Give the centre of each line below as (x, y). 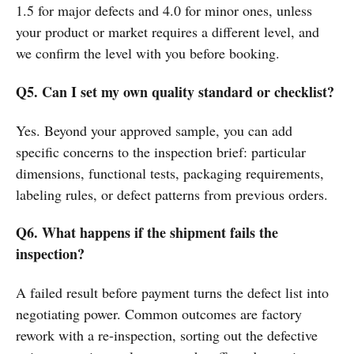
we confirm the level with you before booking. (148, 53)
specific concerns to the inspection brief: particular (161, 151)
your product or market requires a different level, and (168, 32)
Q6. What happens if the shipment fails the (147, 233)
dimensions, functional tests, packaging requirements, (170, 173)
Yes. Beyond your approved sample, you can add (154, 130)
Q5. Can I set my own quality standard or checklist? (175, 92)
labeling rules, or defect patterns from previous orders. (172, 194)
